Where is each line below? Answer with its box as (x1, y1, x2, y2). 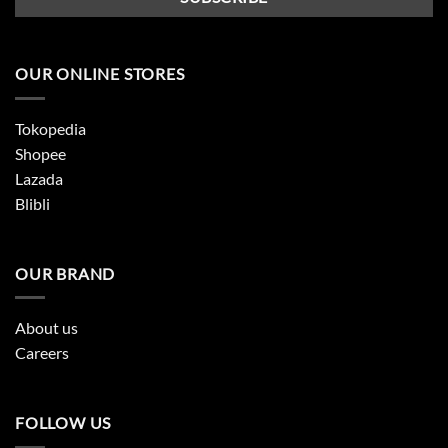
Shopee (15, 144, 66, 164)
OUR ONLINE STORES (15, 64, 185, 84)
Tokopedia (15, 119, 86, 139)
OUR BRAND (15, 263, 116, 283)
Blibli (15, 194, 50, 214)
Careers (15, 343, 69, 363)
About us (15, 318, 78, 338)
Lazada (15, 169, 63, 189)
